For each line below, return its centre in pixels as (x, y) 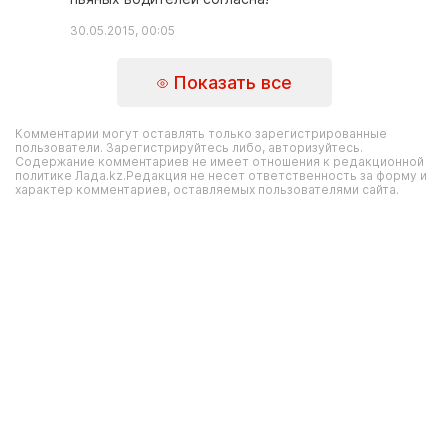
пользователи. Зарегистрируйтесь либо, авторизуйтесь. (189, 147)
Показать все (229, 82)
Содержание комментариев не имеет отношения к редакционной (219, 161)
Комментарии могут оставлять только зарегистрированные (201, 133)
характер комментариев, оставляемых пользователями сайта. (207, 189)
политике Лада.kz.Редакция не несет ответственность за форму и (221, 175)
